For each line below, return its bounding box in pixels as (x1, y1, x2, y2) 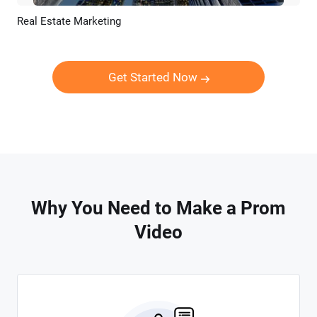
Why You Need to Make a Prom (31, 197, 286, 219)
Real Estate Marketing (17, 15, 121, 28)
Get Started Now (108, 70, 197, 84)
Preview (103, 18, 138, 29)
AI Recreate (165, 18, 216, 29)
